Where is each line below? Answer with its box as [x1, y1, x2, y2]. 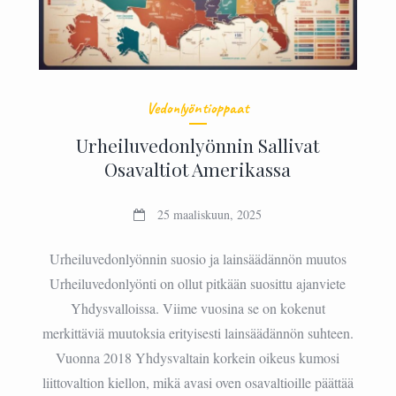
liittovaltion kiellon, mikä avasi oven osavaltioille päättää [42, 372, 354, 392]
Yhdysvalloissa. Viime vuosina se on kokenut [70, 298, 325, 317]
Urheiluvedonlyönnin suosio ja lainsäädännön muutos [49, 248, 346, 268]
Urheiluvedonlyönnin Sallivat [76, 132, 320, 157]
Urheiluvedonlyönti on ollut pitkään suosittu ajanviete [49, 273, 346, 293]
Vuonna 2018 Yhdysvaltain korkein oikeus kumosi [56, 347, 340, 367]
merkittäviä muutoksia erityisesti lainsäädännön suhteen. [42, 323, 354, 342]
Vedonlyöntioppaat [147, 97, 249, 118]
